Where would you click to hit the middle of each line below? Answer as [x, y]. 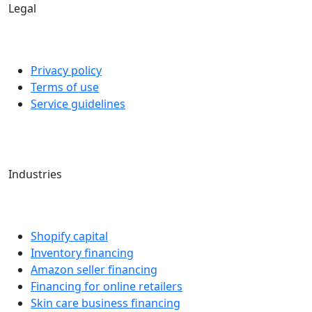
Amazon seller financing [94, 269]
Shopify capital [69, 236]
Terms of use [65, 87]
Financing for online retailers [107, 286]
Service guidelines [78, 103]
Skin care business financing [106, 303]
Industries [37, 174]
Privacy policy [66, 70]
